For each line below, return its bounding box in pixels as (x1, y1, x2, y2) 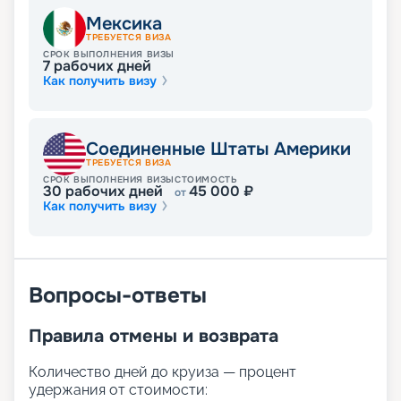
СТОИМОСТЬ (175, 174, 238, 186)
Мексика (86, 13, 162, 36)
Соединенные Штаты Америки (86, 138, 351, 161)
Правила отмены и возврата (29, 325, 278, 348)
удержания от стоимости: (29, 381, 208, 399)
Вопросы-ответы (29, 282, 207, 310)
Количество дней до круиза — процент (29, 363, 296, 381)
